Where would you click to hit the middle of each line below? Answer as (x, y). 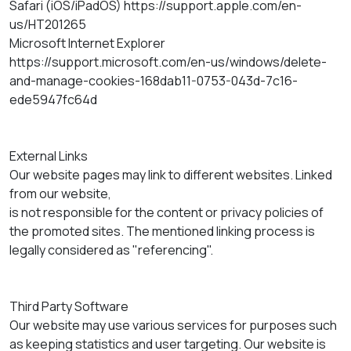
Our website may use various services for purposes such (173, 325)
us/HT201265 (48, 24)
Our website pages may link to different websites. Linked (171, 174)
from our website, (60, 193)
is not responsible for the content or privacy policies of (166, 212)
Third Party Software (69, 306)
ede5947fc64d (53, 99)
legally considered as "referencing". (111, 250)
